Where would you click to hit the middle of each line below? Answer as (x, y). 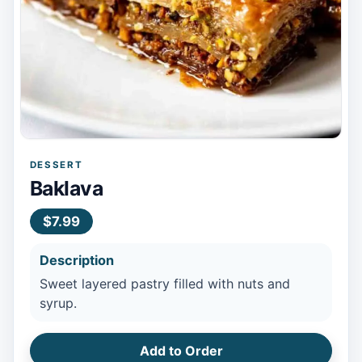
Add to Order (181, 350)
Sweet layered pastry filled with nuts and (164, 283)
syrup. (58, 303)
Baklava (66, 188)
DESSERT (56, 164)
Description (76, 260)
